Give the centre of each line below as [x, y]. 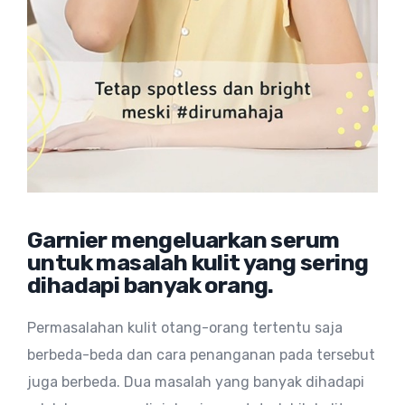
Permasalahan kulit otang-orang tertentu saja [185, 328]
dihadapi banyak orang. [151, 285]
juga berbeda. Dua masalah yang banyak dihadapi [196, 382]
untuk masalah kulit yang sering [198, 263]
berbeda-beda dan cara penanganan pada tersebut [201, 355]
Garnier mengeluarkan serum [184, 240]
